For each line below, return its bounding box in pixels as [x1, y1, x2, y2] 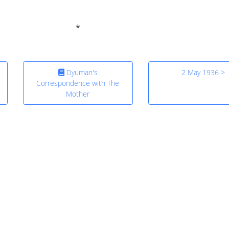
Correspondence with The [36, 78, 120, 88]
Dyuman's [64, 67, 98, 78]
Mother [66, 89, 90, 99]
